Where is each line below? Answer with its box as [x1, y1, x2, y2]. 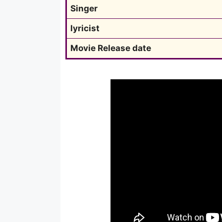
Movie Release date [70, 43, 151, 53]
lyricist [70, 23, 100, 33]
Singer [70, 3, 98, 13]
